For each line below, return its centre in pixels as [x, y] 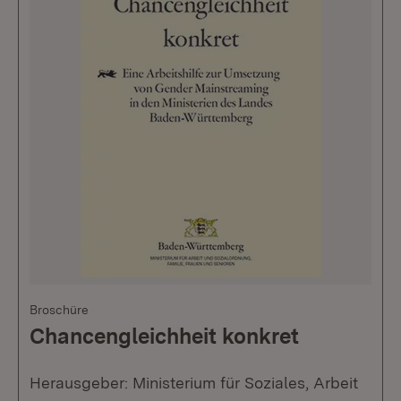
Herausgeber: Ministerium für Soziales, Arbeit [194, 383]
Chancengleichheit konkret [164, 337]
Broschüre [59, 310]
